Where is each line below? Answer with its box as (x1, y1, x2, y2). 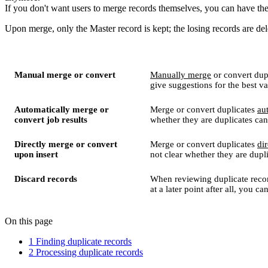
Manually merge (150, 69, 211, 80)
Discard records (14, 173, 77, 184)
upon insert (14, 149, 58, 159)
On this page (5, 215, 53, 226)
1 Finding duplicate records (29, 236, 132, 246)
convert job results (14, 114, 87, 124)
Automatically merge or (14, 104, 109, 114)
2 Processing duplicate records (29, 246, 143, 257)
